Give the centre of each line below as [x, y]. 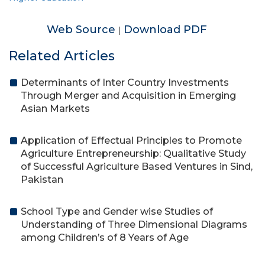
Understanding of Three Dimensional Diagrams [134, 224]
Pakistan [42, 180]
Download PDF [165, 30]
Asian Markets [55, 109]
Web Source [82, 30]
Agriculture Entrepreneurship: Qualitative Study [133, 153]
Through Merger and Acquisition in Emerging [128, 96]
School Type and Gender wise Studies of [117, 211]
